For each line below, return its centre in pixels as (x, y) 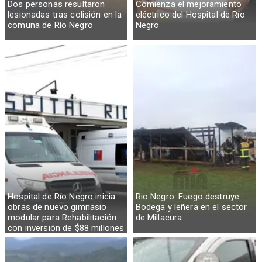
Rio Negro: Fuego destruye (187, 197)
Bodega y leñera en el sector (191, 207)
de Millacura (159, 218)
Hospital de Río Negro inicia (62, 197)
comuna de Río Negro (50, 25)
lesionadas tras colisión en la (65, 15)
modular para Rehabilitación (62, 218)
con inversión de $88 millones (66, 228)
